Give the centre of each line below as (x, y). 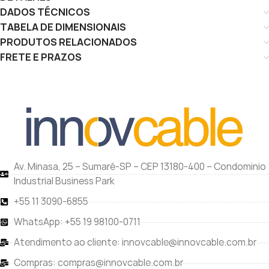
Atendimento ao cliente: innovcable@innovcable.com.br (135, 242)
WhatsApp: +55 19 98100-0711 (77, 222)
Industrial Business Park (64, 181)
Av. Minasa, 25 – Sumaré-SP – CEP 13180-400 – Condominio (140, 167)
